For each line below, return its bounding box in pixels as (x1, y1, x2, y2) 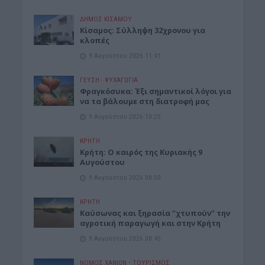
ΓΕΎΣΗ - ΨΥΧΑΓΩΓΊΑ (80, 75, 138, 84)
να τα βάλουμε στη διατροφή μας (80, 96, 210, 106)
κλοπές (80, 35, 110, 46)
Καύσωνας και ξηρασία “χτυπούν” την (80, 208, 231, 218)
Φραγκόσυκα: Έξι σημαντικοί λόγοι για (80, 86, 232, 96)
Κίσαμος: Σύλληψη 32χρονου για (80, 25, 206, 35)
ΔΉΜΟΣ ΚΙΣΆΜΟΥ (80, 14, 132, 23)
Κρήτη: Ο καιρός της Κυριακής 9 (80, 147, 203, 157)
